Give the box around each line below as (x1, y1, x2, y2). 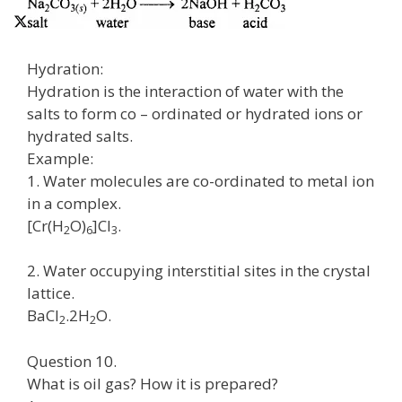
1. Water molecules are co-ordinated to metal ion (27, 170, 374, 191)
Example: (27, 147, 93, 169)
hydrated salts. (27, 125, 133, 146)
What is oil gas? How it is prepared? (27, 372, 278, 394)
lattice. (27, 283, 74, 303)
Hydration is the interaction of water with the (27, 80, 344, 101)
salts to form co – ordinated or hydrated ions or (27, 102, 363, 124)
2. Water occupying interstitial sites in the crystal (27, 260, 371, 281)
